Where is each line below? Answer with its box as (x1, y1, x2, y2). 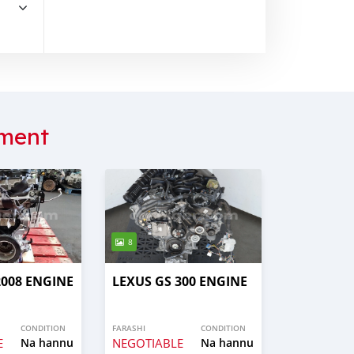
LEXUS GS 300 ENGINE (112, 273, 247, 291)
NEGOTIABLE (112, 335, 183, 352)
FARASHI (112, 323, 145, 334)
